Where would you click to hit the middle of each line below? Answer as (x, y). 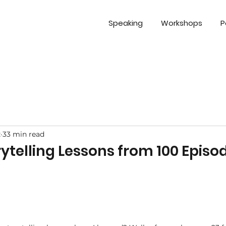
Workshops (182, 23)
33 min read (23, 134)
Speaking (126, 23)
